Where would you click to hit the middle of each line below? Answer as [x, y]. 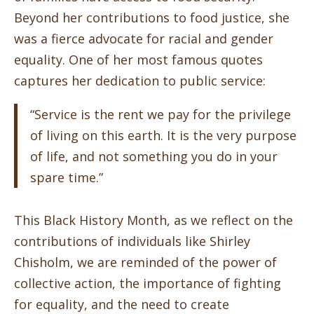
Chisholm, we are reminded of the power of [145, 262]
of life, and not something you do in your [153, 156]
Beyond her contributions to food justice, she [152, 17]
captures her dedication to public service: [140, 80]
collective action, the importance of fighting [148, 284]
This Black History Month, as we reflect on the [153, 220]
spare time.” [66, 177]
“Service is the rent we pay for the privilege [160, 114]
